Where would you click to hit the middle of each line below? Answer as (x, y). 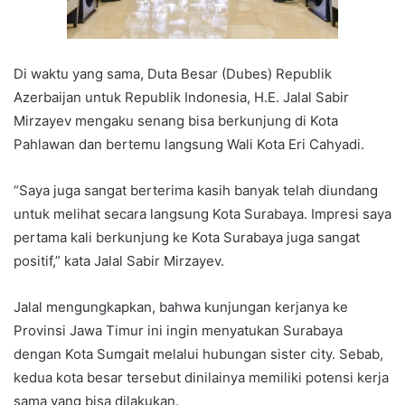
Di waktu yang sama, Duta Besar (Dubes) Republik (173, 74)
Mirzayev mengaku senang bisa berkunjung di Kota (176, 121)
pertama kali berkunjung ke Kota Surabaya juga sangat (187, 238)
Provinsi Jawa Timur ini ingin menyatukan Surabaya (178, 331)
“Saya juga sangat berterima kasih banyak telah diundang (196, 191)
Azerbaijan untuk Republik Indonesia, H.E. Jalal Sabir (181, 98)
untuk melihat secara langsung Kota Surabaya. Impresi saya (202, 214)
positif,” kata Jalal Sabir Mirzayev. (119, 261)
